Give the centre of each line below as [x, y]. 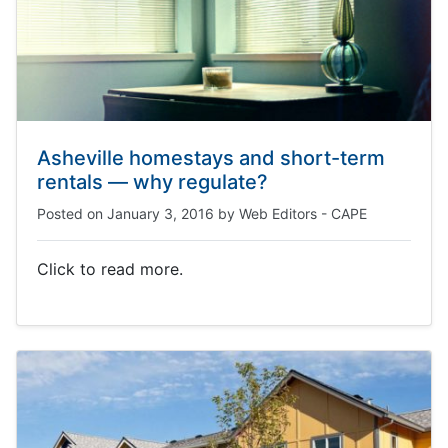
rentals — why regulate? [152, 182]
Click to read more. [110, 269]
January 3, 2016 [160, 213]
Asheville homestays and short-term [211, 158]
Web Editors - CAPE [303, 213]
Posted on [72, 213]
